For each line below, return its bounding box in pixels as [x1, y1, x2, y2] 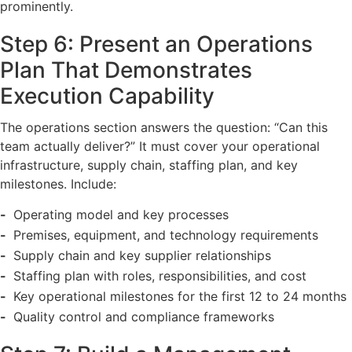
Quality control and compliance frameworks [13, 309, 274, 325]
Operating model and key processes [13, 207, 229, 223]
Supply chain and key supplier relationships [13, 247, 271, 264]
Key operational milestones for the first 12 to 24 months [13, 288, 346, 305]
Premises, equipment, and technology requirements [13, 227, 318, 244]
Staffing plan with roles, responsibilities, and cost [13, 268, 306, 284]
